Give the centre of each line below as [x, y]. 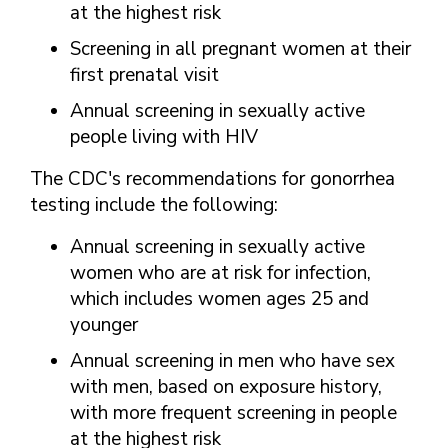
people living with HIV [164, 137]
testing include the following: [154, 205]
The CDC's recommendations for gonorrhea [212, 179]
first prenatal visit [144, 75]
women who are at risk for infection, [220, 273]
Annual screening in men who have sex [232, 361]
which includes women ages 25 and [219, 299]
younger [104, 325]
